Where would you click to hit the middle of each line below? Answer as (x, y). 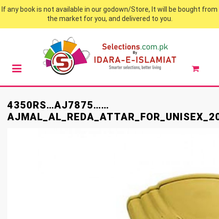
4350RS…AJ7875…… (58, 105)
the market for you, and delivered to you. (109, 19)
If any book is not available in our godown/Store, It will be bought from (109, 9)
